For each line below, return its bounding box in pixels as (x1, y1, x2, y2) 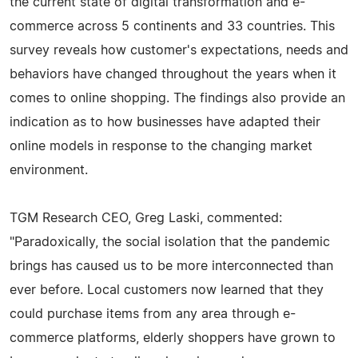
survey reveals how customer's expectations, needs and (10, 43, 348, 57)
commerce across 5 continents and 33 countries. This (10, 19, 335, 33)
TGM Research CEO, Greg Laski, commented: (10, 211, 282, 225)
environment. (10, 163, 88, 177)
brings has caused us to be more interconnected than (10, 259, 333, 272)
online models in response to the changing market (10, 139, 312, 153)
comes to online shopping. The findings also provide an (10, 91, 345, 105)
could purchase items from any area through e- (10, 307, 296, 320)
